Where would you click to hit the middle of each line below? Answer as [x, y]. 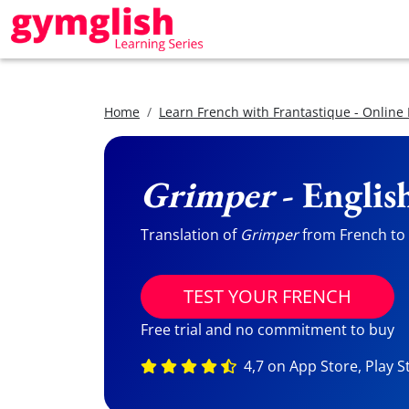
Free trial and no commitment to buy [267, 330]
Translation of [190, 235]
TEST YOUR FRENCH [267, 296]
